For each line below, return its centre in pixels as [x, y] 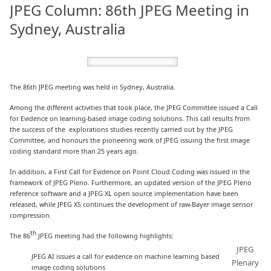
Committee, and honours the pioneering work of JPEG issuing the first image [130, 140]
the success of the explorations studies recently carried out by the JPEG [122, 129]
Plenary [245, 262]
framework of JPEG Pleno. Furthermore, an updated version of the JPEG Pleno [131, 183]
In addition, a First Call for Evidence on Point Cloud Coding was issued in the [130, 172]
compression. [31, 215]
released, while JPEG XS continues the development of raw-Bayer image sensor [132, 204]
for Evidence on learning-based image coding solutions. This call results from [130, 118]
